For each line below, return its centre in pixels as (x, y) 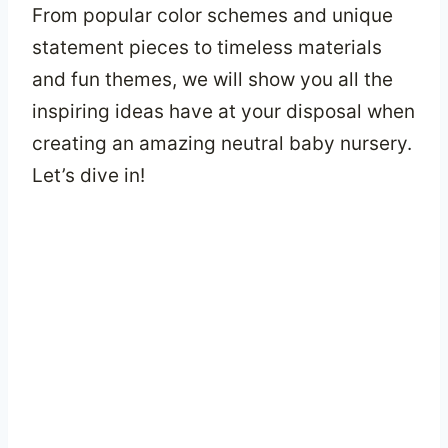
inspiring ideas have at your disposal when (223, 111)
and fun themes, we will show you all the (212, 79)
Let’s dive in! (88, 175)
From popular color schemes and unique (212, 15)
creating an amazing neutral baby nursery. (222, 143)
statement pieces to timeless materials (207, 47)
